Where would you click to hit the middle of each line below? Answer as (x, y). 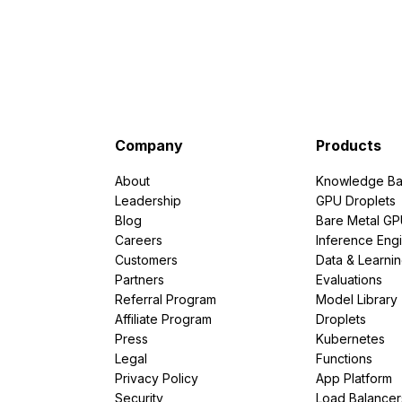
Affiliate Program (163, 319)
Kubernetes (350, 338)
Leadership (148, 200)
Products (349, 145)
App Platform (354, 378)
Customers (146, 259)
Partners (140, 279)
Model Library (357, 299)
